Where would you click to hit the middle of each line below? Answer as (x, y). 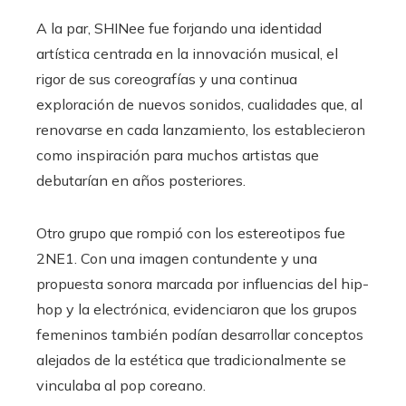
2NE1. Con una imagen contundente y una (177, 259)
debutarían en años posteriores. (141, 181)
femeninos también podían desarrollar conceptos (200, 335)
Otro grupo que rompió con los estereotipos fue (191, 233)
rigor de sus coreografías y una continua (167, 79)
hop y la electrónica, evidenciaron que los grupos (197, 309)
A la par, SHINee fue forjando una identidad (179, 29)
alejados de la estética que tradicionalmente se (191, 360)
